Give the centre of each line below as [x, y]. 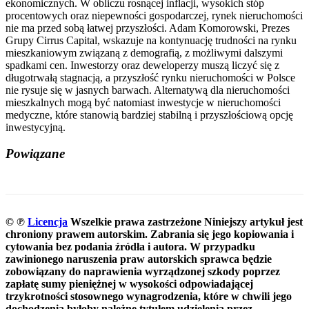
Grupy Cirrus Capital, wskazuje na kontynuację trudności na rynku [151, 40]
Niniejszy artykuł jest [253, 221]
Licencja [48, 221]
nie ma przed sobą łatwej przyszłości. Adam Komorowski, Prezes [148, 28]
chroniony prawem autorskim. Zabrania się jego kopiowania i [150, 234]
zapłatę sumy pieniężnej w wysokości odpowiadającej [129, 283]
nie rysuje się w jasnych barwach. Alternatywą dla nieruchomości [148, 90]
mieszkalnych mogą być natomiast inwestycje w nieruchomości [143, 102]
